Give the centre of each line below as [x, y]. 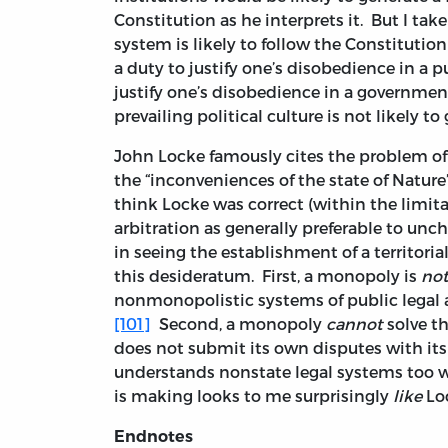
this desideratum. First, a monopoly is [267, 276]
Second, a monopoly [238, 324]
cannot [356, 324]
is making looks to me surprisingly [253, 396]
